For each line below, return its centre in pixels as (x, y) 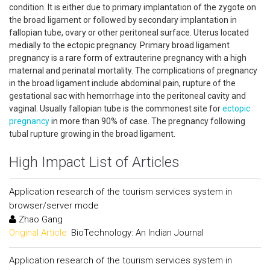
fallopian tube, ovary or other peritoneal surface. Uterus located (129, 33)
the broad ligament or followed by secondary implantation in (123, 20)
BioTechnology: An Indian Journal (137, 233)
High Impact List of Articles (94, 162)
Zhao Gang (39, 219)
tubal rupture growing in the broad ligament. (94, 134)
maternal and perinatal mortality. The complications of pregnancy (133, 71)
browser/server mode (54, 206)
